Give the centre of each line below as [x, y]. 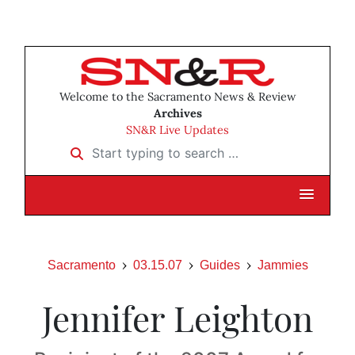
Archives [177, 114]
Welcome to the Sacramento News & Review [177, 97]
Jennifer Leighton [177, 318]
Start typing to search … [134, 148]
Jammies [282, 265]
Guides [219, 265]
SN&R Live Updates [177, 130]
